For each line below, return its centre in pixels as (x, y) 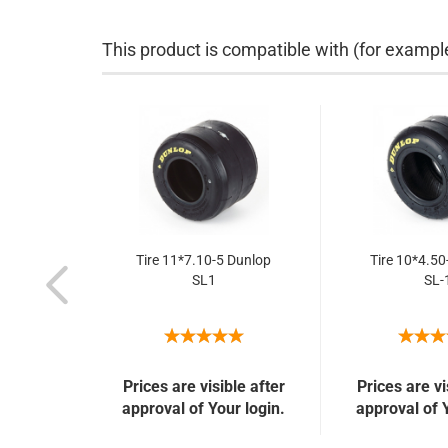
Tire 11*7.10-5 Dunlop (203, 260)
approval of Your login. (203, 408)
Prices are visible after (203, 386)
